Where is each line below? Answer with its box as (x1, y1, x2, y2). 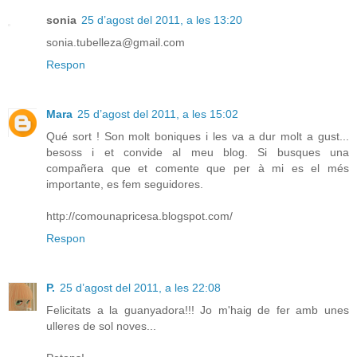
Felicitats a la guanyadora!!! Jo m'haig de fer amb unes (46, 303, 349, 316)
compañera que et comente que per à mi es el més (46, 161, 349, 175)
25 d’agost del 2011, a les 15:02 (77, 107, 238, 120)
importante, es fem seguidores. (46, 177, 203, 190)
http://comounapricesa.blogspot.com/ (46, 209, 233, 222)
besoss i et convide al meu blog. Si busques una (46, 145, 349, 159)
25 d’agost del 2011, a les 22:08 (60, 280, 221, 294)
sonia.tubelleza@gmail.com (46, 35, 185, 49)
